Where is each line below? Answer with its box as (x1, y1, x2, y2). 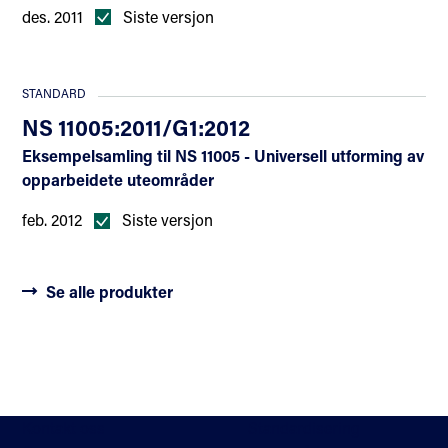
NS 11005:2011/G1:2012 (22, 112, 251, 142)
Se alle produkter (46, 281, 174, 303)
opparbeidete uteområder (22, 169, 215, 191)
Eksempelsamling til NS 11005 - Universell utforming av (22, 145, 425, 167)
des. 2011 (22, 5, 84, 27)
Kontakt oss (22, 417, 106, 439)
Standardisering (248, 417, 360, 439)
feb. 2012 (22, 209, 83, 231)
